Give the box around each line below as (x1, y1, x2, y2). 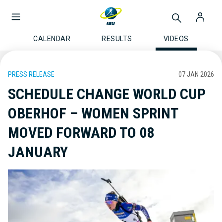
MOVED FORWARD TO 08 (8, 124, 155, 141)
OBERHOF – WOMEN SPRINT (8, 105, 178, 122)
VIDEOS (163, 35, 189, 43)
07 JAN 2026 (178, 70, 214, 78)
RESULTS (102, 35, 132, 43)
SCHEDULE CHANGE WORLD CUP (8, 85, 206, 103)
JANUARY (8, 143, 68, 161)
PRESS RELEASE (8, 70, 55, 78)
